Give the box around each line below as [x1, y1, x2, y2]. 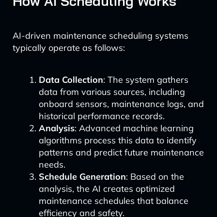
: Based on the [125, 171, 184, 182]
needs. [38, 159, 65, 170]
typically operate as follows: [12, 42, 125, 53]
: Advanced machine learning [74, 123, 194, 134]
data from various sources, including [38, 86, 185, 97]
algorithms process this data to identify [38, 135, 197, 146]
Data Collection [38, 74, 103, 85]
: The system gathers [103, 74, 188, 85]
